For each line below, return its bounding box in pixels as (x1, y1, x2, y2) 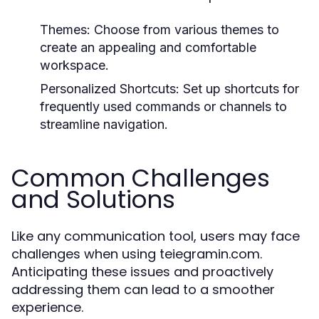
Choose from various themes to (90, 22, 279, 37)
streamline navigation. (40, 117, 168, 132)
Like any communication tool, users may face (11, 227, 300, 245)
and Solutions (11, 182, 175, 216)
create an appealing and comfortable (40, 40, 256, 55)
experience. (11, 298, 83, 316)
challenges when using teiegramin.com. (11, 245, 262, 263)
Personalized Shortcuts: (40, 81, 179, 96)
